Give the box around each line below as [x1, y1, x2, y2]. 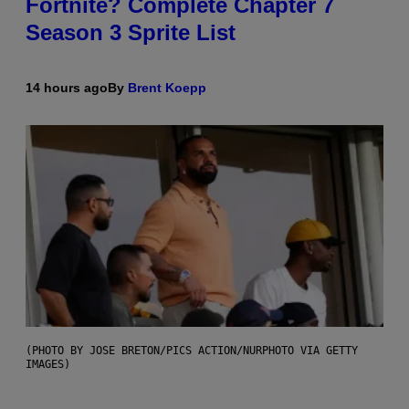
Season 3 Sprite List [26, 19, 236, 45]
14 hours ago [26, 79, 108, 95]
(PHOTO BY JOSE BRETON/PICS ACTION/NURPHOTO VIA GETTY [26, 343, 358, 357]
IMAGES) [26, 357, 70, 371]
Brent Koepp [128, 79, 206, 95]
